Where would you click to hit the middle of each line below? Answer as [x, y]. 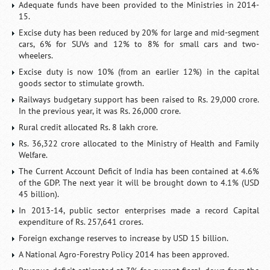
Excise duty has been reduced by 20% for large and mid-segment [139, 33]
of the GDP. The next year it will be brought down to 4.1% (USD [139, 183]
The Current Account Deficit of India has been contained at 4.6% [139, 171]
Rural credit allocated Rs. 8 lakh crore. [89, 127]
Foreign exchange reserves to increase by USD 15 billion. [124, 238]
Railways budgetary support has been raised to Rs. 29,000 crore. [139, 99]
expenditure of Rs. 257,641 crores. [81, 222]
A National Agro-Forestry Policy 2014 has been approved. [124, 254]
